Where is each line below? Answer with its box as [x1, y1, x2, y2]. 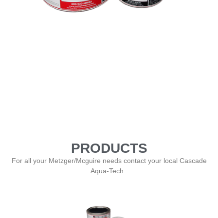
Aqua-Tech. [91, 167, 127, 175]
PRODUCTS [71, 141, 147, 156]
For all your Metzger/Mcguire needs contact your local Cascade [11, 157, 207, 165]
